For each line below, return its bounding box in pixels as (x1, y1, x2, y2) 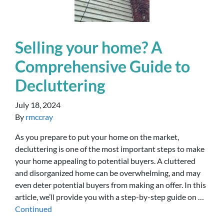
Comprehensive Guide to (15, 56, 190, 76)
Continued (15, 204, 52, 213)
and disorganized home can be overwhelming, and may (15, 168, 200, 177)
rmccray (25, 112, 53, 121)
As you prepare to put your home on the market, (15, 132, 179, 141)
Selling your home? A (15, 37, 162, 57)
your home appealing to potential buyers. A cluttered (15, 156, 195, 165)
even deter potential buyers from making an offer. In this (15, 180, 206, 189)
